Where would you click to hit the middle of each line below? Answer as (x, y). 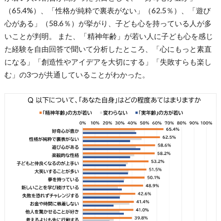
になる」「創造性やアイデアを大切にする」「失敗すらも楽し (108, 62)
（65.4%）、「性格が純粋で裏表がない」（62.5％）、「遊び (107, 11)
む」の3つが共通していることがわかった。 (77, 75)
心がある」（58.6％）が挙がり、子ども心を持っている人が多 (108, 23)
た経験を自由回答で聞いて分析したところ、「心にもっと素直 (108, 49)
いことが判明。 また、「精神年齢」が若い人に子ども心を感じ (109, 36)
